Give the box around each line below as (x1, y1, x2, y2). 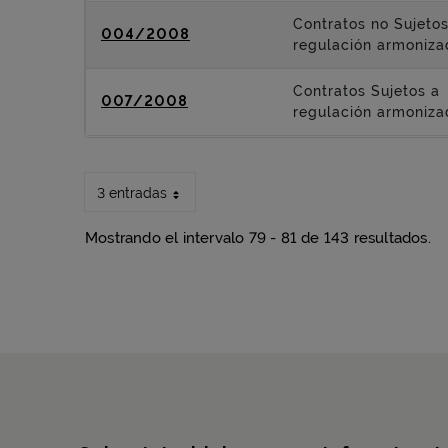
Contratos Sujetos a (293, 83, 440, 99)
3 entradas (97, 184, 167, 201)
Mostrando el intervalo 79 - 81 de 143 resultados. (85, 229, 431, 247)
